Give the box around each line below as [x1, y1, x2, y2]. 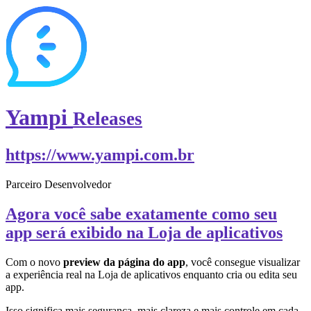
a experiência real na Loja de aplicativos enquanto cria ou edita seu [6, 268, 297, 280]
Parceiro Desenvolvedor [6, 178, 111, 190]
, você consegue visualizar [185, 255, 300, 268]
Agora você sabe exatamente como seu [6, 204, 277, 223]
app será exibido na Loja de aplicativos [6, 223, 283, 242]
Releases [73, 108, 142, 130]
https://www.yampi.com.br [6, 145, 194, 164]
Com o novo [6, 255, 60, 268]
